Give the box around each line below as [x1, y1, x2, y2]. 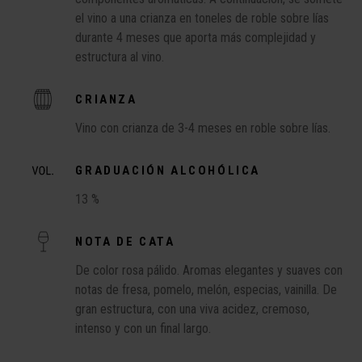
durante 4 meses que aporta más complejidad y [75, 30, 317, 45]
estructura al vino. [75, 49, 165, 65]
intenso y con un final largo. [75, 321, 212, 336]
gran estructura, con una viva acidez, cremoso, [75, 301, 310, 317]
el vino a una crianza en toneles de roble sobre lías [75, 11, 330, 26]
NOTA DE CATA [75, 234, 175, 249]
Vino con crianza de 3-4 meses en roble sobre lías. [75, 120, 331, 136]
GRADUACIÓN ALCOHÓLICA [75, 163, 260, 178]
